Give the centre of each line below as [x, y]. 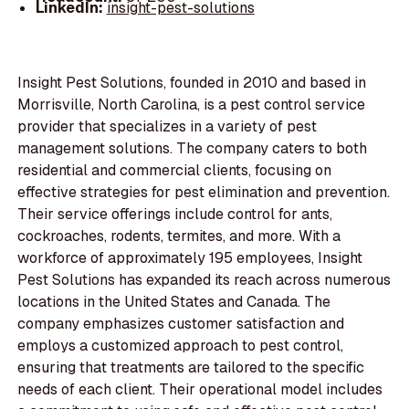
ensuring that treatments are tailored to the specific [191, 368]
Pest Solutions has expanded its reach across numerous [204, 280]
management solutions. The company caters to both [193, 149]
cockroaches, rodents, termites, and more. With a [179, 236]
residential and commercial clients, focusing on [175, 171]
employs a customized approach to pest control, [181, 346]
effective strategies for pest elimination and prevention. [204, 193]
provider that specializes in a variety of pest [168, 127]
